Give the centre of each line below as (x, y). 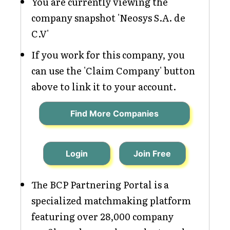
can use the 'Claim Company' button (113, 71)
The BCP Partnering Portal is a (100, 185)
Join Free (152, 154)
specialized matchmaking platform (111, 200)
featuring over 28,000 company (102, 216)
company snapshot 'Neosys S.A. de (108, 18)
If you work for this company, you (108, 55)
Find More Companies (114, 113)
